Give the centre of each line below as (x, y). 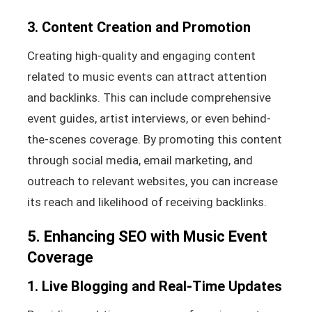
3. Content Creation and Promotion (139, 27)
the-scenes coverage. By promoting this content (154, 139)
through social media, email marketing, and (140, 160)
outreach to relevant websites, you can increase (152, 181)
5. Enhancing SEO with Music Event (147, 236)
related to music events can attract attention (147, 76)
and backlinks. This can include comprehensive (149, 97)
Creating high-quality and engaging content (141, 55)
